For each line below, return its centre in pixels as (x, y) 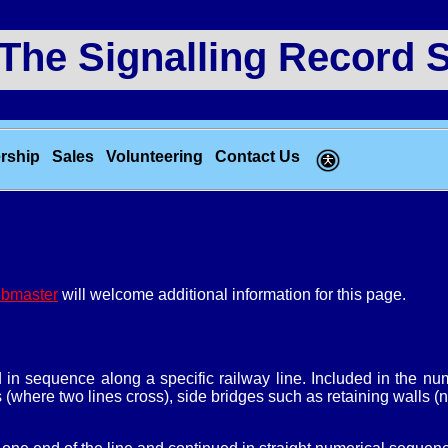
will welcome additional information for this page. (232, 295)
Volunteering (154, 156)
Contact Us (257, 156)
